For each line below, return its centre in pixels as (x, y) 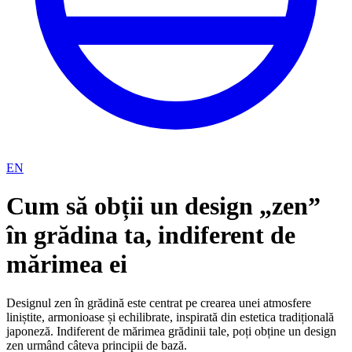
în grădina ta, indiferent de (151, 235)
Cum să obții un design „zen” (163, 206)
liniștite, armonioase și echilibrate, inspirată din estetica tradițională (170, 317)
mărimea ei (67, 264)
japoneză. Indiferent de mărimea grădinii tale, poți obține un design (171, 331)
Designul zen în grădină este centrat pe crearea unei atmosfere (159, 302)
